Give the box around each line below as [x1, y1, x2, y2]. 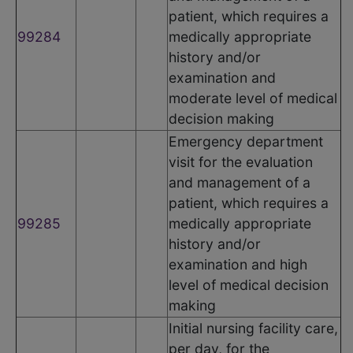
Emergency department [169, 132, 323, 150]
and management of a [169, 173, 310, 191]
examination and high [169, 255, 307, 273]
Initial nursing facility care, [169, 319, 338, 336]
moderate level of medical [169, 89, 337, 106]
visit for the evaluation [169, 153, 313, 170]
